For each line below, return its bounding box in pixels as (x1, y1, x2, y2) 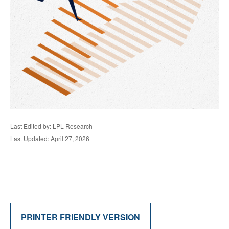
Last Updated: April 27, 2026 (10, 134, 89, 143)
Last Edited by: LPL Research (10, 122, 93, 130)
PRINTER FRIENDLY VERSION (21, 211, 140, 223)
